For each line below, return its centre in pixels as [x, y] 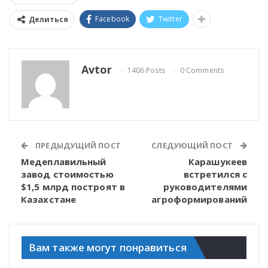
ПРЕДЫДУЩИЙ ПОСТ [77, 146]
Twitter [170, 19]
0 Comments [202, 71]
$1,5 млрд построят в [73, 187]
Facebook [112, 19]
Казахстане [48, 200]
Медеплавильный [64, 162]
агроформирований [199, 200]
